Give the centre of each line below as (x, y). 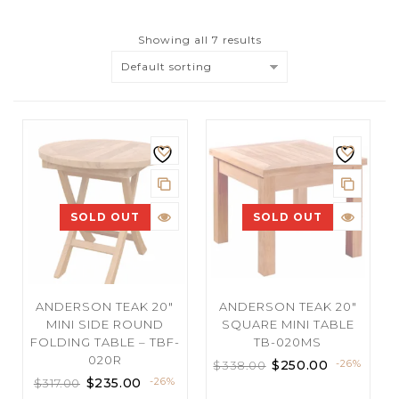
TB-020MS (288, 342)
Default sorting (167, 66)
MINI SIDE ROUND (105, 324)
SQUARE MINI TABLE (288, 324)
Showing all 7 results (199, 40)
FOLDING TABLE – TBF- (105, 342)
